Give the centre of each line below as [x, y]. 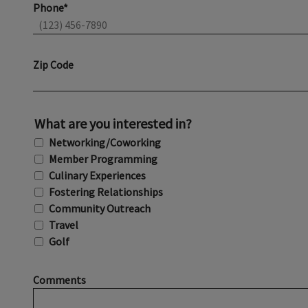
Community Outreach [100, 208]
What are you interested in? [113, 123]
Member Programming [103, 159]
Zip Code [53, 65]
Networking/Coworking [105, 142]
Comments [59, 280]
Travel [64, 225]
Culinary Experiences [97, 175]
